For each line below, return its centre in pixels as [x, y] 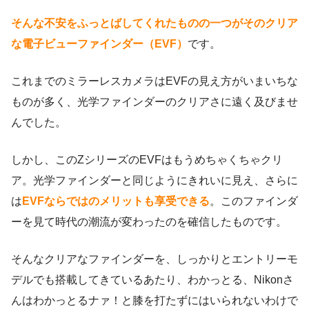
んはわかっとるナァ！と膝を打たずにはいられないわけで [154, 301]
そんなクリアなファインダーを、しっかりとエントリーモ [154, 259]
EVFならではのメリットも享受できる [116, 201]
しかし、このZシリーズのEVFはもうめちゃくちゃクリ [147, 160]
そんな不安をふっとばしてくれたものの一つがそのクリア [154, 23]
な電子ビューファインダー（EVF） [99, 44]
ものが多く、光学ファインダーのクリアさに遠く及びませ [154, 102]
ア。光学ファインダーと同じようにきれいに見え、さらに [154, 181]
